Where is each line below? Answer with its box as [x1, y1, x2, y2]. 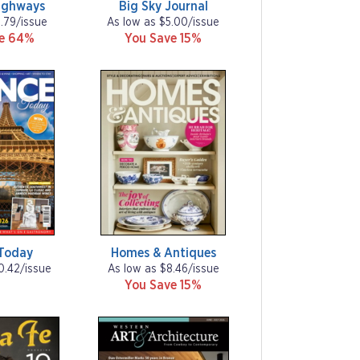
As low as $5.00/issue [107, 17, 220, 28]
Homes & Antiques [110, 247, 216, 260]
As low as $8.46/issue [107, 264, 219, 275]
